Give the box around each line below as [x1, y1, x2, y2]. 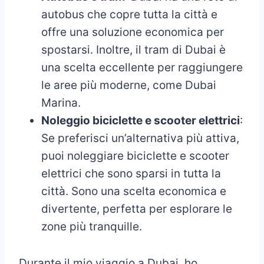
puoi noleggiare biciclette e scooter [41, 148, 229, 163]
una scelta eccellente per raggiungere [41, 60, 243, 74]
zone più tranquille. [41, 219, 142, 233]
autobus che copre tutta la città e [41, 7, 217, 21]
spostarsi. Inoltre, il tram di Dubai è [41, 42, 226, 57]
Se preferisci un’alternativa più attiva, [41, 131, 239, 145]
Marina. [41, 95, 81, 110]
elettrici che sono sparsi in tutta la [41, 166, 221, 180]
